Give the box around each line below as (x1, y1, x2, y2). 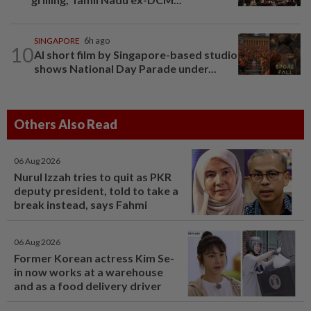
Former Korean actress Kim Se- (14, 251, 174, 265)
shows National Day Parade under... (34, 62, 217, 76)
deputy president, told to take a (14, 184, 178, 198)
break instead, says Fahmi (14, 198, 147, 212)
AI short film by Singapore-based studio (34, 48, 237, 62)
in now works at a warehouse (14, 265, 163, 279)
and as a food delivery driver (14, 279, 162, 293)
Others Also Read (14, 117, 117, 133)
